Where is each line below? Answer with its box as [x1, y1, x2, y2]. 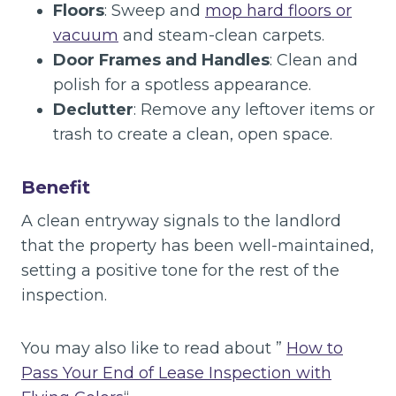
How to [286, 339, 343, 358]
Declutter [53, 100, 133, 119]
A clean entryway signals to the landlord [21, 211, 341, 231]
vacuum [53, 26, 118, 45]
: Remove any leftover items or [133, 100, 375, 119]
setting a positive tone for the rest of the [21, 261, 339, 280]
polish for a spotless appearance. [53, 75, 311, 95]
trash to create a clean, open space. [53, 125, 332, 144]
